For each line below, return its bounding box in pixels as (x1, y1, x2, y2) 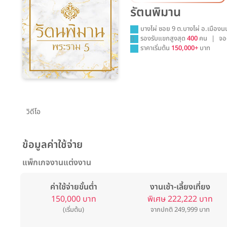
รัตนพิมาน (130, 4, 181, 22)
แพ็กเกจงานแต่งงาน (22, 157, 91, 169)
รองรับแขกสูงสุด (140, 33, 187, 44)
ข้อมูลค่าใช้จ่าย (22, 137, 83, 153)
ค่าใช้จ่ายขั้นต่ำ (50, 181, 97, 193)
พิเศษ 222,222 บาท (147, 193, 213, 205)
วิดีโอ (26, 106, 41, 117)
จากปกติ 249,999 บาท (150, 205, 210, 215)
